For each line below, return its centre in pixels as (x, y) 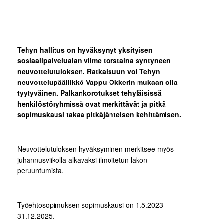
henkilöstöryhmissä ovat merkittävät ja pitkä (92, 104)
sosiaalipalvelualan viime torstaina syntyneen (94, 61)
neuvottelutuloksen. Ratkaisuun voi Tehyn (89, 71)
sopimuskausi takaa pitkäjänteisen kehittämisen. (101, 115)
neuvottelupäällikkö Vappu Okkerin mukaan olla (97, 82)
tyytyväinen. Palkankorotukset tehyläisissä (89, 93)
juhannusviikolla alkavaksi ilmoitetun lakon (82, 160)
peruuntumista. (41, 171)
